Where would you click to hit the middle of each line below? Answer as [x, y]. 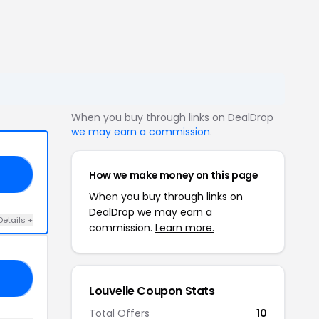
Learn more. [185, 228]
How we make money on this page [174, 175]
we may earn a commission [141, 132]
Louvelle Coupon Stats [152, 291]
